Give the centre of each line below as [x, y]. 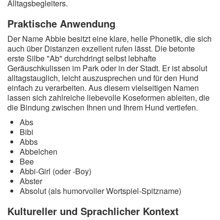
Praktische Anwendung [61, 23]
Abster [31, 181]
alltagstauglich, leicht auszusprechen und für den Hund [103, 78]
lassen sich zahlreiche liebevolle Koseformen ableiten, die [109, 97]
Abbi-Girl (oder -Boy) [55, 171]
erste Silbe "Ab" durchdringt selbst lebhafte [82, 58]
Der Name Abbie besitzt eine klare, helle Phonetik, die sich [110, 39]
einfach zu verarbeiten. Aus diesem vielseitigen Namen [103, 88]
